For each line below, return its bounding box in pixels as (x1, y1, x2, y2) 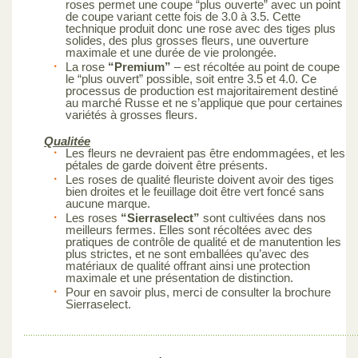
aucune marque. (66, 196, 150, 210)
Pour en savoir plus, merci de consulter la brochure (66, 284, 331, 299)
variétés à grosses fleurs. (66, 107, 197, 121)
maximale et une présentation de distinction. (66, 270, 293, 284)
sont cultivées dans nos (203, 210, 326, 225)
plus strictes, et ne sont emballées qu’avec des (66, 246, 309, 261)
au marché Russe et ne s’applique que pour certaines (66, 95, 343, 109)
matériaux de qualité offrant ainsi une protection (66, 258, 310, 272)
